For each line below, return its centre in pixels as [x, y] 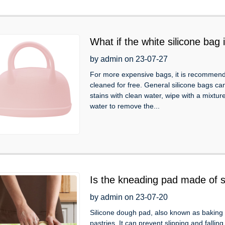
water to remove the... [125, 106]
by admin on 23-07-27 [129, 59]
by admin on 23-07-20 [129, 197]
